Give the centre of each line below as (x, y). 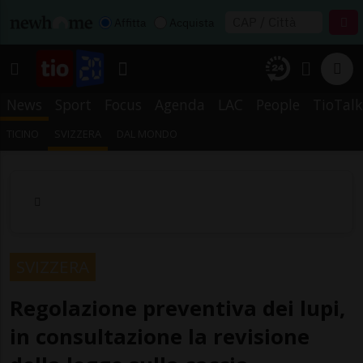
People (278, 105)
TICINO (23, 134)
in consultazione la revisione (160, 336)
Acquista (192, 22)
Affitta (130, 22)
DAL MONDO (147, 134)
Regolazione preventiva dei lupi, (177, 308)
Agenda (180, 105)
